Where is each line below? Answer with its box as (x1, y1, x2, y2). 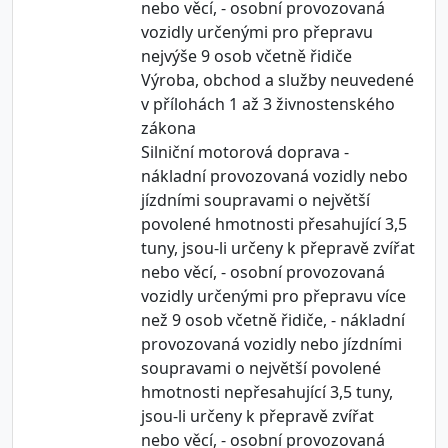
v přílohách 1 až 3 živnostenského (141, 93, 395, 115)
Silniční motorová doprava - (141, 141, 349, 163)
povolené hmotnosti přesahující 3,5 (141, 213, 407, 235)
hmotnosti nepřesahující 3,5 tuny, (141, 381, 393, 403)
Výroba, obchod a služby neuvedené (141, 69, 414, 91)
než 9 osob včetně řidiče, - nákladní (141, 309, 405, 331)
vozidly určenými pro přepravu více (141, 285, 406, 307)
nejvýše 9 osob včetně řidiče (141, 45, 352, 67)
